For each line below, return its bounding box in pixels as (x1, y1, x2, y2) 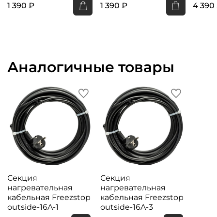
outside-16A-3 (100, 202, 153, 212)
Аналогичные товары (7, 58, 174, 77)
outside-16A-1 (7, 202, 59, 212)
